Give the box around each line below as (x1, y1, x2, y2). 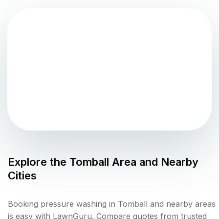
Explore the (8, 155, 69, 169)
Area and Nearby (109, 155, 198, 169)
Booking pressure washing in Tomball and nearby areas (8, 199, 216, 209)
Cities (8, 169, 37, 182)
